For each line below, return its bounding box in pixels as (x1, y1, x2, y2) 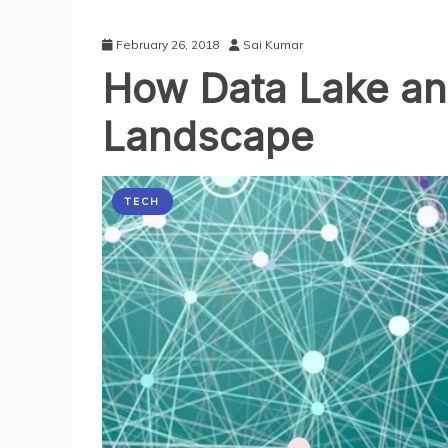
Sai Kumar (243, 37, 303, 52)
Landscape (102, 112, 314, 161)
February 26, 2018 (116, 37, 219, 52)
